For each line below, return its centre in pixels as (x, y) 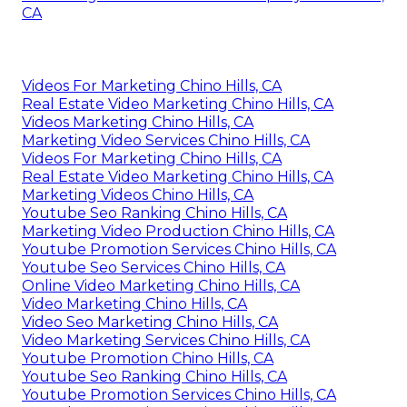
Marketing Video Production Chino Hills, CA (178, 231)
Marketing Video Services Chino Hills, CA (166, 140)
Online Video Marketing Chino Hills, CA (161, 285)
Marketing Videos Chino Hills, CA (138, 194)
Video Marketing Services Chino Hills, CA (166, 340)
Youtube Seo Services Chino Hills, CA (154, 267)
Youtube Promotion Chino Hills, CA (148, 358)
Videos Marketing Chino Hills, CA (138, 122)
